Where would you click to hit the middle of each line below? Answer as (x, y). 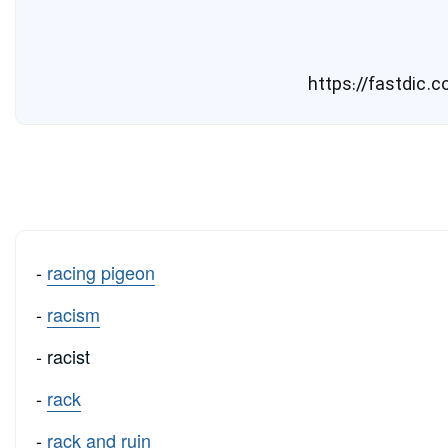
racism (73, 314)
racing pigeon (101, 272)
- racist (63, 356)
